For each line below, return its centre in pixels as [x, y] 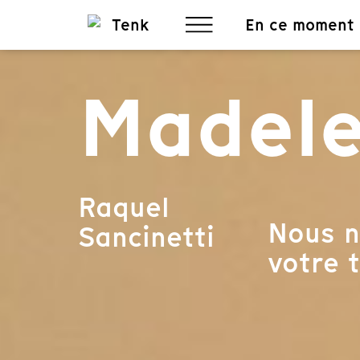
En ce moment [300, 25]
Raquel [123, 207]
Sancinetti [146, 237]
